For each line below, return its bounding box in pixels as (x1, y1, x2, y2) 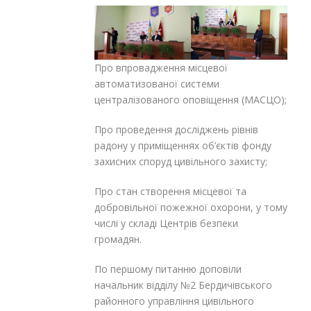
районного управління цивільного (94, 294, 254, 308)
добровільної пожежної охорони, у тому (94, 200, 287, 214)
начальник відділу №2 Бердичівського (94, 278, 272, 292)
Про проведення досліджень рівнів (94, 122, 258, 136)
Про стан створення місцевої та (94, 184, 246, 198)
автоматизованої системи (94, 76, 219, 90)
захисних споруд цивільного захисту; (94, 154, 267, 168)
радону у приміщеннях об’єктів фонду (94, 138, 271, 152)
